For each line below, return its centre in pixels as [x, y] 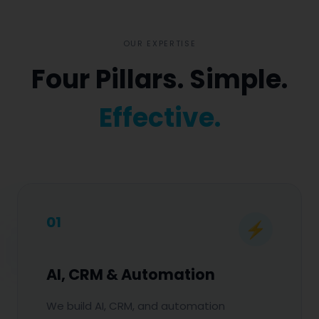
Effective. [159, 118]
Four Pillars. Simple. [159, 79]
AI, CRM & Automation [131, 274]
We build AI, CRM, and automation [136, 306]
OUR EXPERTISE [159, 43]
